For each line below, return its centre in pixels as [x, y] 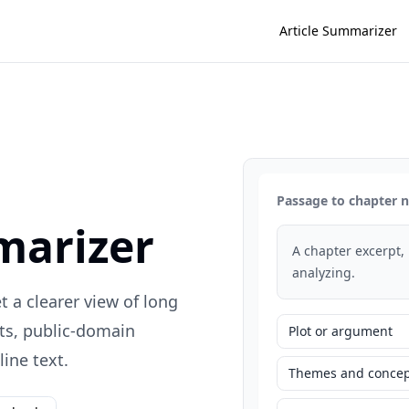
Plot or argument [341, 331]
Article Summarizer [338, 31]
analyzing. [324, 273]
